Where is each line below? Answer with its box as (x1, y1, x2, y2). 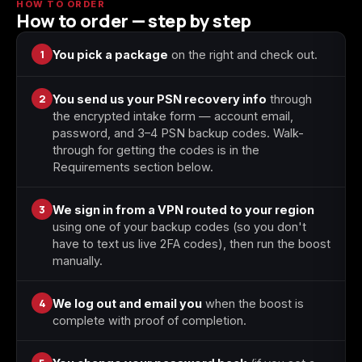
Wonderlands (149, 50, 213, 62)
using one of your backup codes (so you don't (53, 220, 306, 234)
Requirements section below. (53, 160, 213, 174)
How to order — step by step (16, 9, 252, 33)
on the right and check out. (168, 48, 318, 61)
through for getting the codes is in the (53, 143, 259, 157)
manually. (53, 254, 103, 267)
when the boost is (202, 297, 304, 310)
